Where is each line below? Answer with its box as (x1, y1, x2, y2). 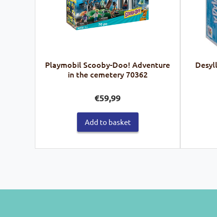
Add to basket (84, 117, 131, 126)
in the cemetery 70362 (67, 69, 148, 80)
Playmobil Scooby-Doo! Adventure (45, 59, 170, 70)
